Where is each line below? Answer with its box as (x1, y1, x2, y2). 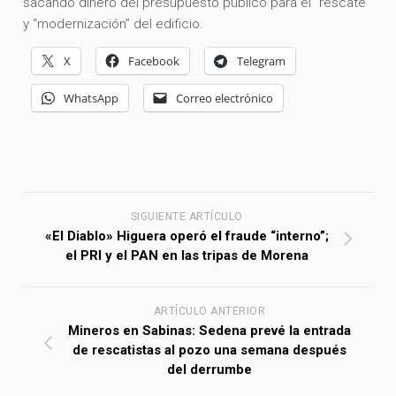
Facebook (128, 52, 180, 69)
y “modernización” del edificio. (23, 15, 208, 32)
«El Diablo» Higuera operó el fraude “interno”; (44, 227, 329, 244)
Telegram (237, 52, 286, 69)
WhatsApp (64, 89, 119, 106)
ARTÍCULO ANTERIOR (153, 304, 266, 317)
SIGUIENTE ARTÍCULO (130, 209, 243, 223)
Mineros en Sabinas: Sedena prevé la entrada (68, 322, 351, 339)
